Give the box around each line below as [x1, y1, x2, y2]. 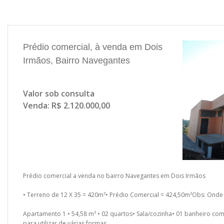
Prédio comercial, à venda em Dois [23, 42, 162, 52]
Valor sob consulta [23, 88, 94, 99]
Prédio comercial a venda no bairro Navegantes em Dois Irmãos [23, 171, 207, 180]
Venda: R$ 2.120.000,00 [23, 100, 110, 111]
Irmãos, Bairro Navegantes [23, 55, 130, 65]
